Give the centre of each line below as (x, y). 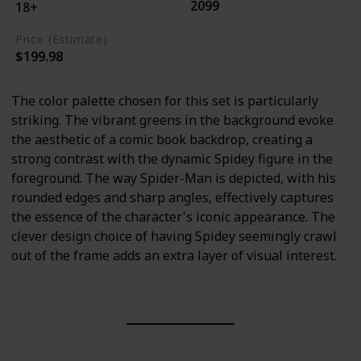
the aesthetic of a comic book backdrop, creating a (162, 139)
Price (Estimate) (61, 39)
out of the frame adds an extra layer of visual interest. (174, 255)
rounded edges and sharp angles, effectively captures (172, 197)
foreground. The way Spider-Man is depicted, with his (174, 178)
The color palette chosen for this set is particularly (165, 100)
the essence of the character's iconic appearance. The (173, 216)
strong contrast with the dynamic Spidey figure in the (172, 158)
